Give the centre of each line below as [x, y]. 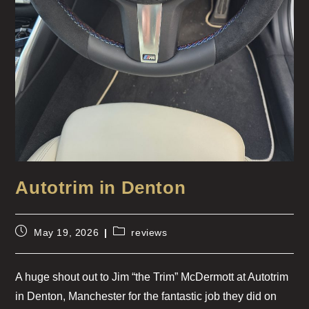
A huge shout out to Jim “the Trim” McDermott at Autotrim [152, 277]
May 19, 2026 [67, 232]
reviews [149, 232]
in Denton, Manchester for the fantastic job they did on [146, 296]
